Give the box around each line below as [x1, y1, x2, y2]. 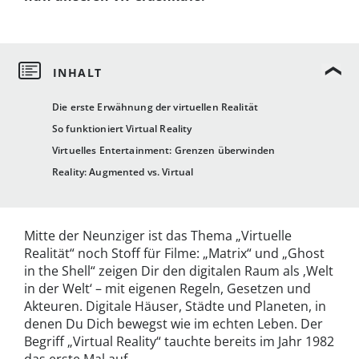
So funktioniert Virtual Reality [52, 122, 192, 136]
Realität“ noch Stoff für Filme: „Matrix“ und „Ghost [24, 244, 325, 263]
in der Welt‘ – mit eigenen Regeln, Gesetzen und [24, 280, 311, 298]
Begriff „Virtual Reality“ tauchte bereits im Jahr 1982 [24, 333, 334, 351]
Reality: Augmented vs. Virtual [52, 165, 194, 179]
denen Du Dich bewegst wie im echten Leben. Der [24, 315, 323, 333]
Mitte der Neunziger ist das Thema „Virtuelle [24, 227, 292, 245]
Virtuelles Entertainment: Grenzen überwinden [52, 143, 276, 158]
